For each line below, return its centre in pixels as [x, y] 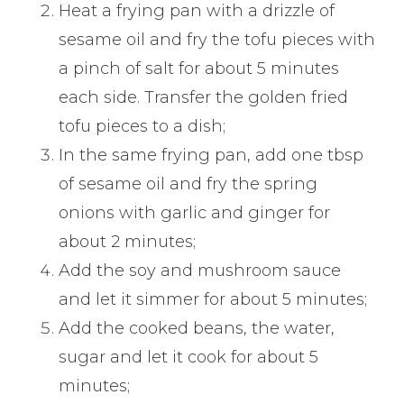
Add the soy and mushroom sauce [200, 271]
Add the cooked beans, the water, [197, 329]
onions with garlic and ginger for [195, 213]
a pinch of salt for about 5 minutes [199, 69]
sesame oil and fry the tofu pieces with [217, 40]
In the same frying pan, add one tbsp [211, 156]
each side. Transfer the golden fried [204, 98]
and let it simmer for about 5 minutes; [213, 300]
